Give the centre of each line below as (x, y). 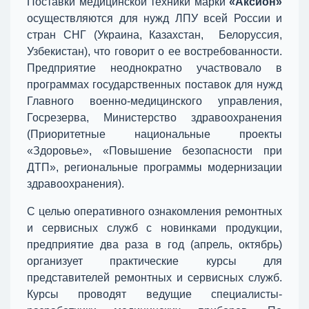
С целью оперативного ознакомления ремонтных (154, 211)
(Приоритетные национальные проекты (154, 134)
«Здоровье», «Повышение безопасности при (154, 151)
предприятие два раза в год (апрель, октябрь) (154, 245)
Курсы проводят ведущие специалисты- (154, 294)
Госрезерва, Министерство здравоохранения (154, 118)
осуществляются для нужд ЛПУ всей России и (154, 18)
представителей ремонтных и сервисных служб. (154, 278)
